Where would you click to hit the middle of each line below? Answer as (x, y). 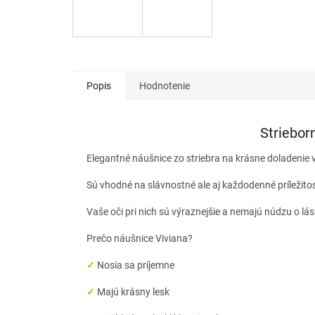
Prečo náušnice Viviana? (140, 239)
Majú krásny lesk (133, 292)
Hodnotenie (165, 86)
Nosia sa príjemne (136, 265)
